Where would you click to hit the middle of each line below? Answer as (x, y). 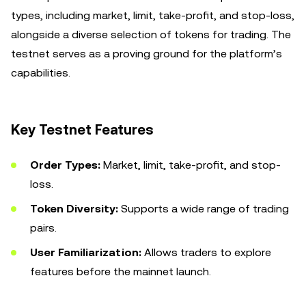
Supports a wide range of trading (204, 209)
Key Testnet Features (82, 130)
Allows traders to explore (206, 252)
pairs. (43, 228)
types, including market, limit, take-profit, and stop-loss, (153, 15)
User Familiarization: (86, 252)
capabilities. (41, 73)
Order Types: (65, 165)
